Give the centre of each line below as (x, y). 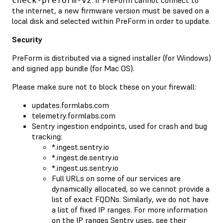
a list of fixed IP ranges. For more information (130, 209)
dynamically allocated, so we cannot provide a (131, 188)
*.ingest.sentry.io (80, 147)
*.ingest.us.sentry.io (85, 167)
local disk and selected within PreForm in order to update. (111, 21)
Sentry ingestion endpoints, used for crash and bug (119, 126)
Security (27, 39)
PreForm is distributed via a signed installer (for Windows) (111, 57)
